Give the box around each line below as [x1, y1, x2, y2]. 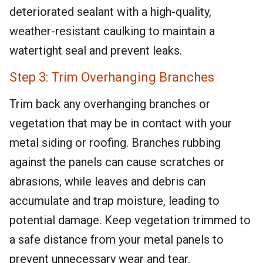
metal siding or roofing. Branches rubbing [9, 136, 221, 150]
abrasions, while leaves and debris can [9, 174, 205, 188]
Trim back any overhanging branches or [9, 97, 210, 111]
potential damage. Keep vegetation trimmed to [9, 213, 251, 227]
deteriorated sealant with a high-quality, [9, 5, 211, 19]
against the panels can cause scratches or [9, 155, 225, 169]
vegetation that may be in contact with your [9, 116, 232, 130]
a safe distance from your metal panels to [9, 232, 224, 247]
